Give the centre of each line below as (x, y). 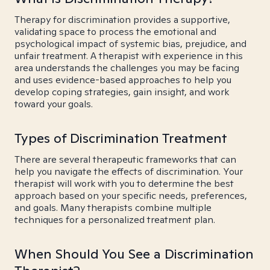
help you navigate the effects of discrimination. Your (129, 171)
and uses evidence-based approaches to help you (123, 80)
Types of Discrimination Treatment (121, 138)
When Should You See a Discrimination (134, 254)
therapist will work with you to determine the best (124, 184)
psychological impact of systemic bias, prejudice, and (130, 44)
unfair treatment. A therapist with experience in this (129, 56)
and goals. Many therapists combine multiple (113, 208)
